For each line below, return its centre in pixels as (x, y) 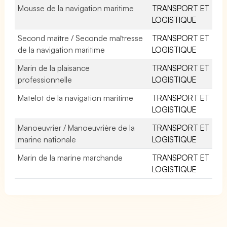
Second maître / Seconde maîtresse (81, 38)
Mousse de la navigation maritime (76, 8)
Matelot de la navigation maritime (76, 98)
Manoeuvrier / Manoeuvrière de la (77, 127)
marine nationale (47, 139)
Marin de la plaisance (54, 68)
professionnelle (45, 79)
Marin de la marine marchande (70, 157)
